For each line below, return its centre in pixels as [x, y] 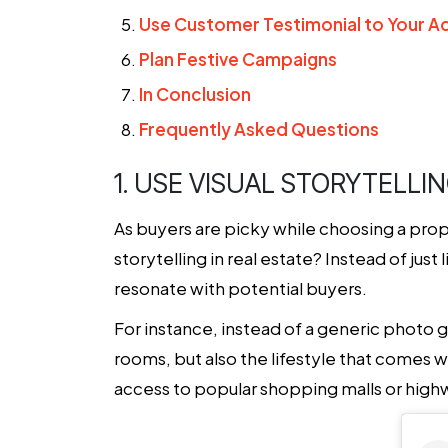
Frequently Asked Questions [259, 129]
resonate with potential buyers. [240, 288]
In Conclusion [195, 94]
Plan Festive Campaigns [238, 59]
